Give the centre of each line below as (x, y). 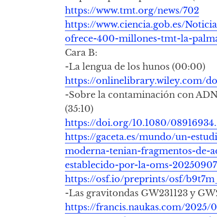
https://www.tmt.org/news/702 (132, 11)
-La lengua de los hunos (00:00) (135, 67)
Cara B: (81, 53)
